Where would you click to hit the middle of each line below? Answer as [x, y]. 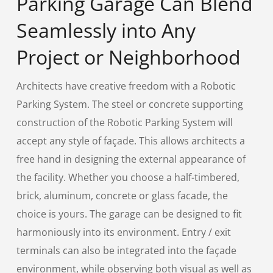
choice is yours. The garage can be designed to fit [129, 214]
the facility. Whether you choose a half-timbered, [128, 177]
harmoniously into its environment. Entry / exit [123, 232]
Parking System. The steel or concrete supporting [129, 104]
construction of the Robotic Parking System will [124, 122]
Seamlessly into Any [106, 30]
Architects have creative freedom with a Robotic [126, 86]
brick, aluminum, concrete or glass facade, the [122, 195]
